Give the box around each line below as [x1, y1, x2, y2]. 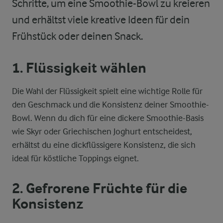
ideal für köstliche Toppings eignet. [12, 153, 139, 163]
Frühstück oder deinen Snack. [12, 30, 143, 42]
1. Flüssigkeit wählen [12, 60, 146, 77]
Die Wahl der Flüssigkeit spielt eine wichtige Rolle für [12, 86, 203, 96]
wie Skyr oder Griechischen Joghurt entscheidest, [12, 126, 192, 136]
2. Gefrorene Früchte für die [12, 180, 187, 197]
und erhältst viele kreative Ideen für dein [12, 13, 190, 26]
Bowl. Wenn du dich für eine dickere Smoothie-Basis [12, 113, 204, 123]
